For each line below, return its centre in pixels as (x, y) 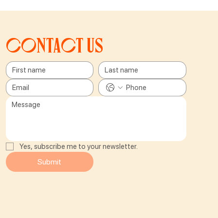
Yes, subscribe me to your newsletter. (78, 147)
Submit (50, 162)
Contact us (54, 46)
